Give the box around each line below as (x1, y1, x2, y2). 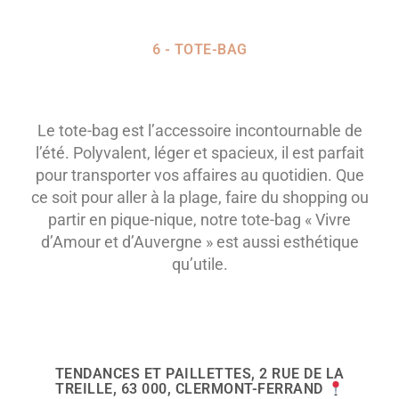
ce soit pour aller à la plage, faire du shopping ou (30, 188, 369, 208)
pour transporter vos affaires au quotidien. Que (35, 166, 364, 185)
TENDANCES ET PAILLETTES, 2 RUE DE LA (54, 365, 345, 383)
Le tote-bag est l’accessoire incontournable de (37, 121, 362, 141)
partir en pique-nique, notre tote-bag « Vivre (48, 210, 351, 230)
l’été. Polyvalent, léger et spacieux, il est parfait (35, 143, 364, 163)
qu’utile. (171, 255, 228, 274)
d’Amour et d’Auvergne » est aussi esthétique (40, 232, 359, 252)
